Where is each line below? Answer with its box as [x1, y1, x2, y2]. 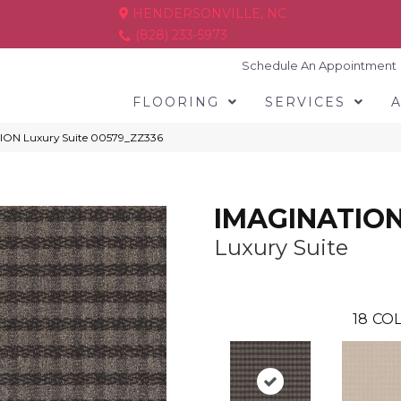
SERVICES [264, 94, 346, 110]
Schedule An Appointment [242, 58, 397, 73]
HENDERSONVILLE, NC [129, 5, 286, 21]
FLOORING [132, 94, 219, 110]
